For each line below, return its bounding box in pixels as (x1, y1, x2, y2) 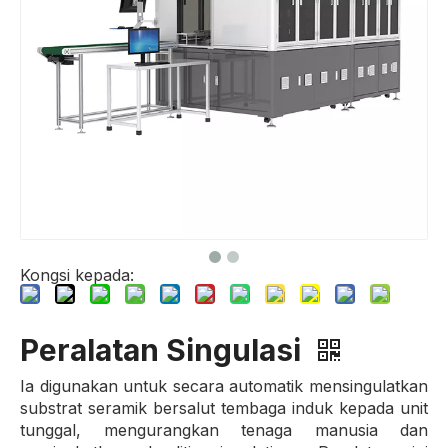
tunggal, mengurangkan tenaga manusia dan (20, 420, 428, 441)
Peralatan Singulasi (20, 332, 301, 369)
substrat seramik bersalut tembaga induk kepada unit (20, 398, 428, 419)
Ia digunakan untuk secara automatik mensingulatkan (20, 376, 428, 397)
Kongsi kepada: (20, 265, 134, 286)
